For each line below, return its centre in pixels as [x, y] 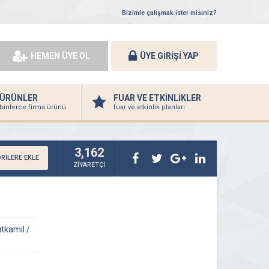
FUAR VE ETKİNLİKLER [157, 98]
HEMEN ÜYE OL [60, 56]
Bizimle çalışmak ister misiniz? [169, 13]
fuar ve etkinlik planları [149, 107]
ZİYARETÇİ [89, 165]
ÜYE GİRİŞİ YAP [169, 56]
